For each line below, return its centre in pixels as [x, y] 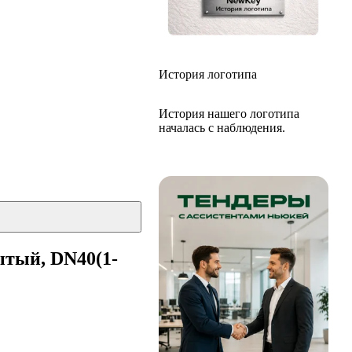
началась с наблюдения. [222, 128]
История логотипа [208, 74]
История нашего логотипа [229, 114]
